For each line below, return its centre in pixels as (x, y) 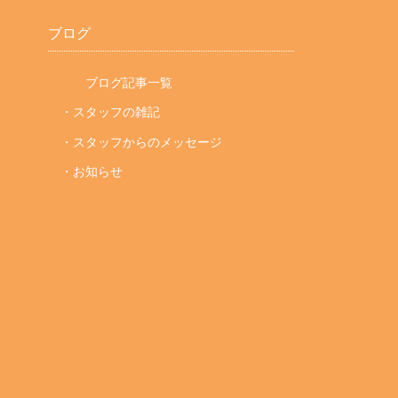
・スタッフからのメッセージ (141, 142)
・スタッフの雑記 (110, 112)
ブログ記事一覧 (127, 83)
